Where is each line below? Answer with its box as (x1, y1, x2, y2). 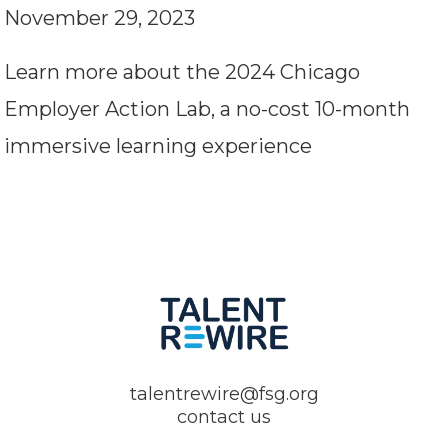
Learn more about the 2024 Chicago (4, 60, 360, 84)
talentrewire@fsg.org (129, 383, 319, 405)
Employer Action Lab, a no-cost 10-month (4, 97, 410, 121)
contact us (177, 406, 271, 428)
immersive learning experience (4, 134, 312, 158)
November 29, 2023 (4, 6, 195, 30)
